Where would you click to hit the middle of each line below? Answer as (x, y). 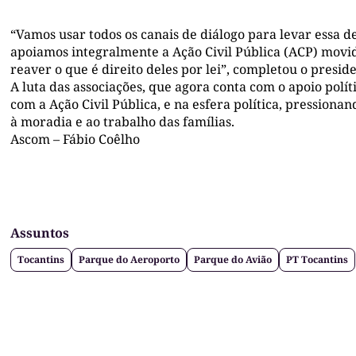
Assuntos (40, 233)
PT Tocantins (317, 260)
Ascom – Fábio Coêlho (75, 139)
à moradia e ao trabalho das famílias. (122, 122)
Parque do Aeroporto (129, 260)
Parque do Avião (233, 260)
